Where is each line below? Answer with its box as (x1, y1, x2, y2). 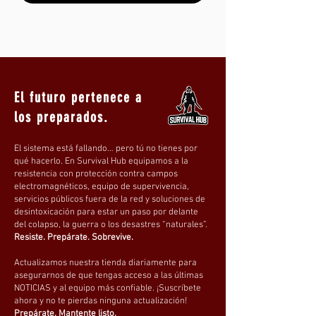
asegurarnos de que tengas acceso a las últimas (14, 270, 203, 281)
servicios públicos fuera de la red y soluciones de (14, 194, 205, 205)
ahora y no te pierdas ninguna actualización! (14, 296, 187, 307)
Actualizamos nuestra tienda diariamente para (14, 257, 197, 269)
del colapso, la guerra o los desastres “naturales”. (14, 219, 207, 231)
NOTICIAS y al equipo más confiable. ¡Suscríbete (14, 283, 201, 294)
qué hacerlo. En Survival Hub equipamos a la (14, 156, 188, 167)
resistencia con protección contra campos (14, 169, 178, 180)
